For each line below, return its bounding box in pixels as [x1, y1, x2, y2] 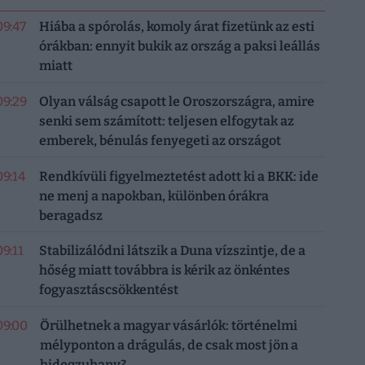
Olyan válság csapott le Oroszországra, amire [38, 93, 314, 109]
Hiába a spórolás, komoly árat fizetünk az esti [38, 19, 314, 34]
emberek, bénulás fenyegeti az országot [38, 132, 281, 148]
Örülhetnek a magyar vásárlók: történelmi [39, 318, 297, 333]
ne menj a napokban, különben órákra [38, 187, 269, 204]
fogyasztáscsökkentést [38, 282, 178, 298]
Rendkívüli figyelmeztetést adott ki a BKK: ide [38, 168, 319, 184]
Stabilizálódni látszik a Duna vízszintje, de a [38, 243, 306, 259]
